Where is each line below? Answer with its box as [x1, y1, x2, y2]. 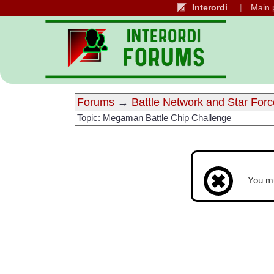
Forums [77, 96, 114, 108]
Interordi [191, 2, 228, 12]
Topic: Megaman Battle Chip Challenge [77, 113, 231, 123]
